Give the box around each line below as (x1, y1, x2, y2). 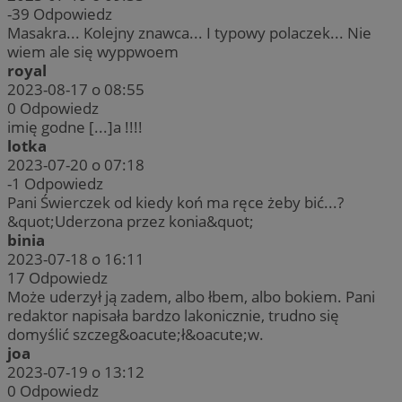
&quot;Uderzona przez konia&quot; (7, 211, 254, 232)
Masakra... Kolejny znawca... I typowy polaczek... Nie (7, 22, 371, 44)
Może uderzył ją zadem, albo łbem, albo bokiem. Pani (7, 286, 375, 308)
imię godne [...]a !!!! (7, 117, 143, 138)
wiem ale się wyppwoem (7, 41, 179, 63)
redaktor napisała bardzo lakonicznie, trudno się (7, 305, 339, 327)
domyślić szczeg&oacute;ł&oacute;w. (7, 324, 264, 345)
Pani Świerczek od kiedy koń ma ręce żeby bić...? (7, 192, 344, 214)
